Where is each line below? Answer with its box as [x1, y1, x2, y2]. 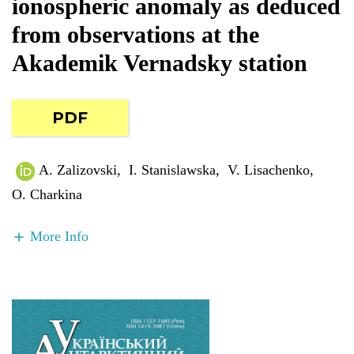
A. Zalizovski [39, 161, 117, 178]
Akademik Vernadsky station [12, 49, 307, 76]
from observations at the [12, 21, 259, 47]
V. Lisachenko [228, 161, 310, 178]
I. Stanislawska [129, 161, 216, 178]
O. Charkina [12, 186, 82, 203]
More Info [30, 228, 88, 245]
